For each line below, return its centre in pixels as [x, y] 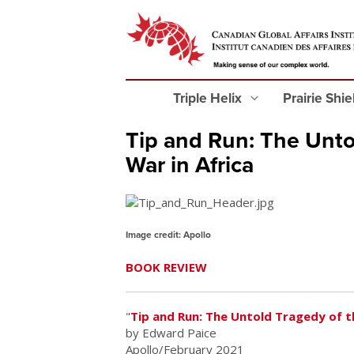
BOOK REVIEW [166, 267]
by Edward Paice [171, 333]
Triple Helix [209, 98]
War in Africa [190, 165]
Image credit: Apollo [168, 235]
